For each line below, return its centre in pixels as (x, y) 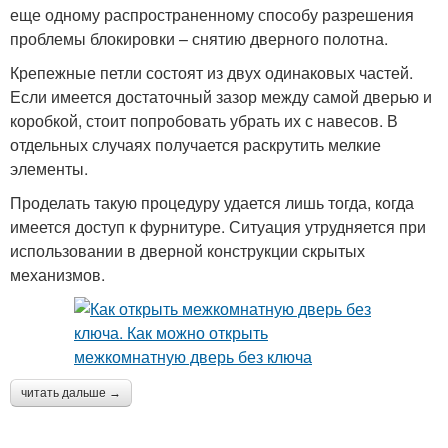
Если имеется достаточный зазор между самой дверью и (221, 96)
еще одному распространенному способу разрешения (212, 14)
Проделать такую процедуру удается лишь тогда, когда (212, 202)
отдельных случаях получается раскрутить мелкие (195, 144)
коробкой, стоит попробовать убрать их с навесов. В (204, 120)
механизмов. (57, 274)
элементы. (49, 168)
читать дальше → (71, 393)
